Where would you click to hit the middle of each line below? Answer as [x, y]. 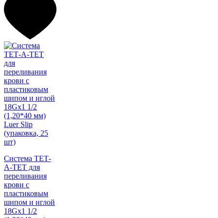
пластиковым [26, 194]
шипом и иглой [29, 202]
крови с [17, 185]
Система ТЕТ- [27, 159]
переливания [25, 176]
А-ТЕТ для [22, 167]
